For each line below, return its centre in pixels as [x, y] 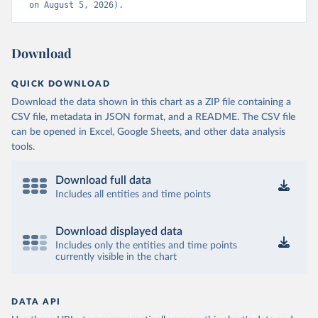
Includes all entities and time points [133, 194]
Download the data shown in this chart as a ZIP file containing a [151, 102]
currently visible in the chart [116, 257]
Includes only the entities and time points [146, 246]
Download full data [103, 180]
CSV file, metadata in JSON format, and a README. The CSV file [153, 117]
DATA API [36, 302]
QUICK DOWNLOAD [61, 84]
